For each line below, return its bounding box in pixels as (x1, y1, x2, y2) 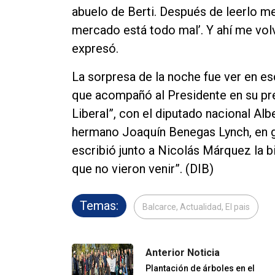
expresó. (72, 41, 118, 56)
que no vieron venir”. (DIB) (72, 161, 214, 176)
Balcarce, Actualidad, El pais (142, 201, 250, 212)
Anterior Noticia (145, 246, 220, 258)
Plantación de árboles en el (145, 263, 255, 273)
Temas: (80, 198, 118, 213)
